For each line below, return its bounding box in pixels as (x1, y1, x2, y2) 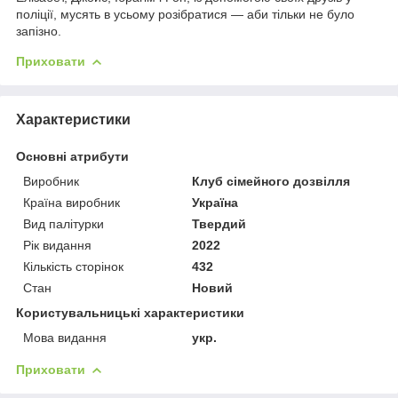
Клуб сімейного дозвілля (192, 173, 351, 188)
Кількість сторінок (23, 259, 123, 274)
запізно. (16, 23, 61, 38)
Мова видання (23, 330, 107, 345)
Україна (192, 195, 239, 210)
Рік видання (23, 237, 92, 252)
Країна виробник (23, 195, 120, 210)
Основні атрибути (16, 148, 129, 163)
